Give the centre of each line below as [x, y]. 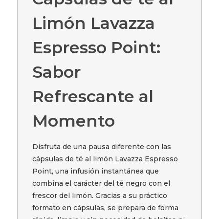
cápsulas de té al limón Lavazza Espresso [105, 159]
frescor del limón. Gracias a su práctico [100, 196]
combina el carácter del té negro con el [101, 184]
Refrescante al [93, 96]
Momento [74, 120]
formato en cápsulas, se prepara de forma [106, 208]
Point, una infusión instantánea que [96, 171]
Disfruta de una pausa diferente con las [102, 147]
